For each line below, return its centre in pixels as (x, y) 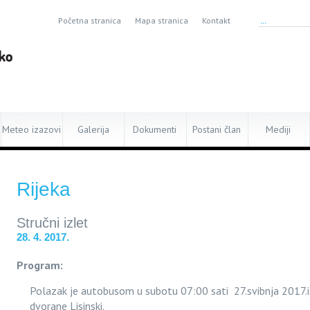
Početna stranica (90, 20)
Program (38, 265)
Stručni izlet (52, 223)
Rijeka (44, 189)
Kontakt (216, 20)
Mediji (279, 129)
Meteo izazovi (32, 129)
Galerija (93, 129)
